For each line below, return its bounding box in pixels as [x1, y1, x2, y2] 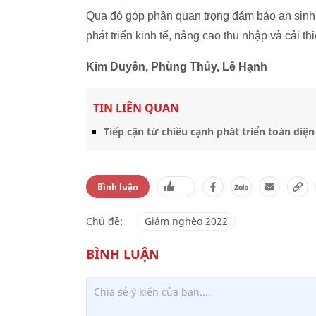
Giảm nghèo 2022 [145, 214, 228, 228]
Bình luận [97, 181, 138, 193]
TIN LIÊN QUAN [93, 100, 179, 116]
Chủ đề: [86, 214, 123, 228]
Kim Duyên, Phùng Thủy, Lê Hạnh [86, 61, 267, 73]
